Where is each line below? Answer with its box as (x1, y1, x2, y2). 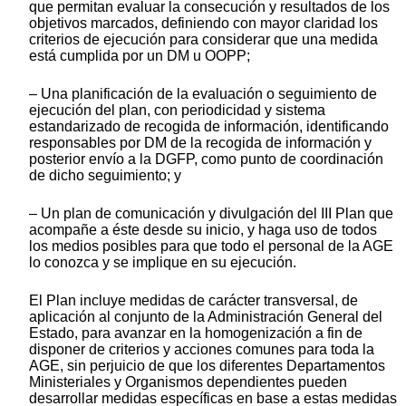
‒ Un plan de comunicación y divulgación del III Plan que (29, 205, 393, 221)
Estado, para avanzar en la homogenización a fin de (29, 324, 362, 341)
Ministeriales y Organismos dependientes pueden (29, 373, 347, 390)
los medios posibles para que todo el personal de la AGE (29, 237, 393, 254)
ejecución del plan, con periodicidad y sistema (29, 101, 325, 118)
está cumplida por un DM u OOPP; (29, 47, 250, 63)
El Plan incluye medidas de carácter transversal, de (29, 292, 358, 308)
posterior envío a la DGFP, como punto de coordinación (29, 150, 383, 167)
